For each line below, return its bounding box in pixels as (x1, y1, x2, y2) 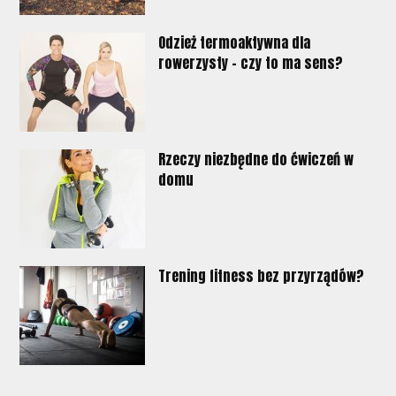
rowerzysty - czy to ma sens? (158, 51, 344, 73)
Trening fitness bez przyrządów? (158, 264, 365, 286)
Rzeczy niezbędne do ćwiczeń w (158, 148, 354, 170)
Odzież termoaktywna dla (158, 31, 311, 53)
